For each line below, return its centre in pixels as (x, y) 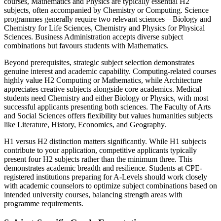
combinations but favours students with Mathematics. (86, 46)
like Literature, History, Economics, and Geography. (85, 125)
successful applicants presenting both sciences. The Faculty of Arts (107, 107)
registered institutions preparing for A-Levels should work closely (106, 177)
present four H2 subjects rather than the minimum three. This (98, 159)
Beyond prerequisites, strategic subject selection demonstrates (99, 63)
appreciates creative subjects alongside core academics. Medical (103, 89)
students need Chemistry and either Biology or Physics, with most (106, 98)
